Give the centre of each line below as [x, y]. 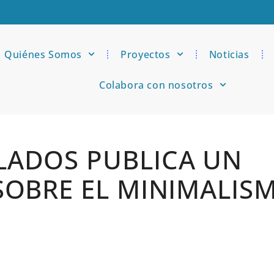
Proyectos [146, 54]
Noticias [229, 54]
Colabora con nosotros [156, 85]
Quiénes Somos [43, 54]
